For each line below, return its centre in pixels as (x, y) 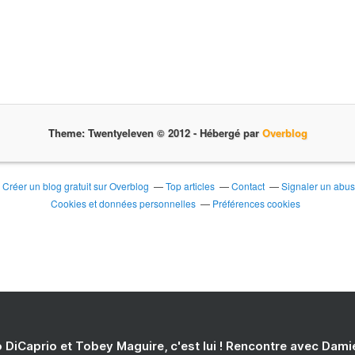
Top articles (190, 186)
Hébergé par (233, 133)
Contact (248, 186)
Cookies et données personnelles (123, 203)
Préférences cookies (256, 203)
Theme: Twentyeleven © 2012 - (127, 133)
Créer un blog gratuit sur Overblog (75, 186)
